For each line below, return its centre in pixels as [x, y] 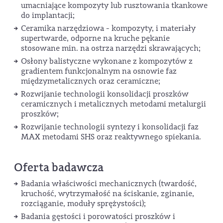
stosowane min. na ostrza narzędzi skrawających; [111, 49]
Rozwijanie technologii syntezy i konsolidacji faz [110, 127]
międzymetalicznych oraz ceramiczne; [91, 81]
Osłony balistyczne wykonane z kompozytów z [107, 61]
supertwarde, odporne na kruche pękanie [95, 39]
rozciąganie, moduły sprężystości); [83, 204]
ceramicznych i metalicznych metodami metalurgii [113, 104]
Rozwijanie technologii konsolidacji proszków [105, 94]
